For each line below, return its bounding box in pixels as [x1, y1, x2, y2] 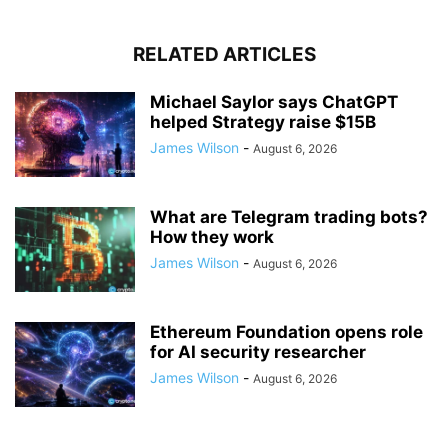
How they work [150, 227, 274, 248]
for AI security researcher [150, 342, 366, 363]
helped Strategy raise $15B [150, 112, 376, 133]
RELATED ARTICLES [132, 43, 316, 67]
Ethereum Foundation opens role [150, 322, 423, 343]
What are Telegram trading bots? [150, 207, 428, 228]
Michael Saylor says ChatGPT [150, 92, 398, 113]
